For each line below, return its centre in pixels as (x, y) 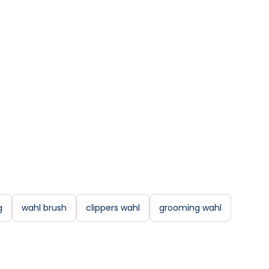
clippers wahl (113, 208)
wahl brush (44, 208)
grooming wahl (190, 208)
